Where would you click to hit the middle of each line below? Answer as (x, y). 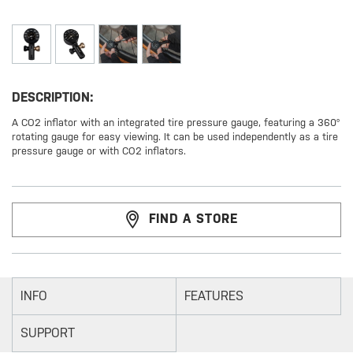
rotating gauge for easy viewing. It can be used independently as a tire (175, 137)
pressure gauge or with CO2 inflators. (99, 151)
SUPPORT (48, 333)
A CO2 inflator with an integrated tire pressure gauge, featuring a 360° (176, 123)
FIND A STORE (193, 219)
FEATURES (214, 296)
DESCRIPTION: (53, 98)
